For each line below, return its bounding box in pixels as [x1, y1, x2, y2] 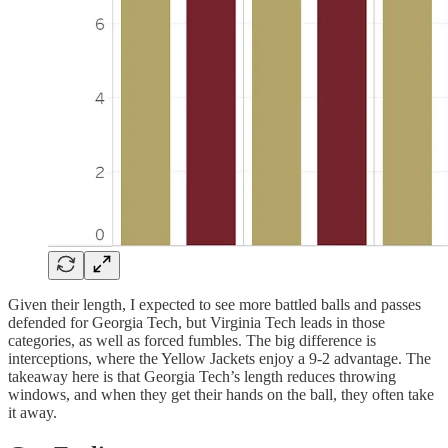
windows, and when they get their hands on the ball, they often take [8, 385, 434, 403]
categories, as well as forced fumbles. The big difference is [8, 331, 376, 349]
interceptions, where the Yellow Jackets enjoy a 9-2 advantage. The [8, 349, 431, 367]
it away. [8, 403, 57, 421]
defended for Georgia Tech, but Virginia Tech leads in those [8, 313, 385, 331]
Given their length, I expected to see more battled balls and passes [8, 295, 421, 313]
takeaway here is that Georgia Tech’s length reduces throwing [8, 367, 396, 385]
